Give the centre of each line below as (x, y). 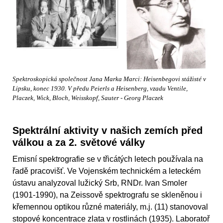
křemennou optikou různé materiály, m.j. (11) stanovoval (110, 207)
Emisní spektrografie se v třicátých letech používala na (108, 159)
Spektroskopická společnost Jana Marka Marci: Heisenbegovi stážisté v (109, 79)
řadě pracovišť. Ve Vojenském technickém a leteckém (107, 171)
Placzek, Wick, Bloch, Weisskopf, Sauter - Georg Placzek (88, 98)
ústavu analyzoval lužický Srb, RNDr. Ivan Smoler (100, 183)
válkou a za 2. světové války (79, 142)
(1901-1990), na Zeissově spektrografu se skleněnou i (107, 195)
